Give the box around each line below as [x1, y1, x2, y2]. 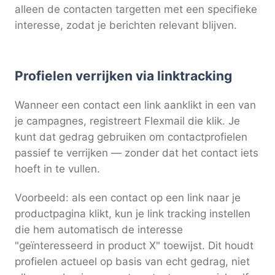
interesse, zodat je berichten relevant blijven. [15, 19, 237, 32]
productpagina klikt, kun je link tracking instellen [15, 207, 250, 220]
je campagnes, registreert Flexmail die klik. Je [15, 114, 240, 127]
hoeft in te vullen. [15, 162, 100, 175]
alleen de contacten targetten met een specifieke [15, 3, 257, 16]
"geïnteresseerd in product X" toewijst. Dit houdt [15, 239, 254, 252]
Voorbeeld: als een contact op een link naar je [15, 192, 241, 204]
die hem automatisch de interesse [15, 223, 183, 236]
